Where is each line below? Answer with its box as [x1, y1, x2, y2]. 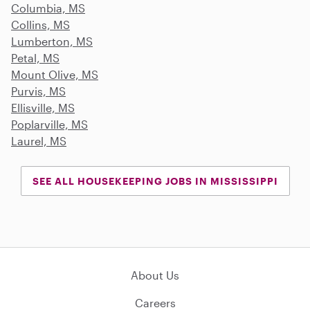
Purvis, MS [11, 84, 66, 98]
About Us [131, 268, 179, 282]
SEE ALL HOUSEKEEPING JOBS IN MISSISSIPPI [32, 174, 278, 187]
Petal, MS [11, 51, 60, 64]
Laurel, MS [11, 134, 66, 147]
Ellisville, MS [11, 100, 75, 114]
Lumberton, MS [11, 34, 93, 48]
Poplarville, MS [11, 117, 88, 131]
